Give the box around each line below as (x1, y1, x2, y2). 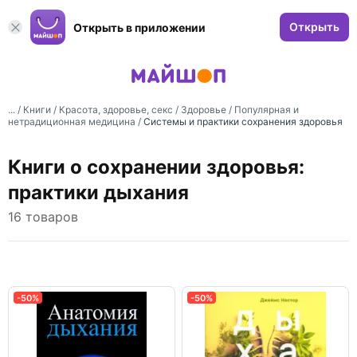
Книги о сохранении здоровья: (8, 155, 304, 178)
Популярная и (234, 104, 299, 116)
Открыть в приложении (73, 20, 206, 34)
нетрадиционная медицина (8, 116, 135, 127)
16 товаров (8, 209, 78, 225)
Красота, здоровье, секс (59, 104, 173, 116)
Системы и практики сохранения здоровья (143, 116, 343, 127)
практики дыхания (8, 181, 189, 204)
